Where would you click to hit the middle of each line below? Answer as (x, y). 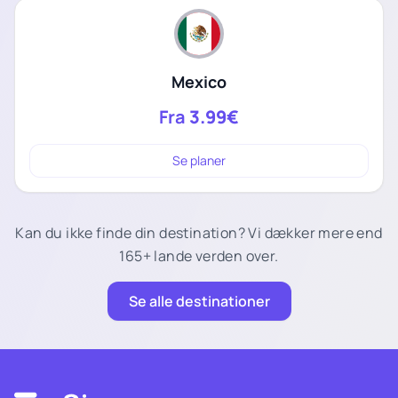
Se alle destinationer (199, 301)
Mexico (199, 81)
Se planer (199, 160)
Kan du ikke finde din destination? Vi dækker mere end (199, 232)
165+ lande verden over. (199, 255)
